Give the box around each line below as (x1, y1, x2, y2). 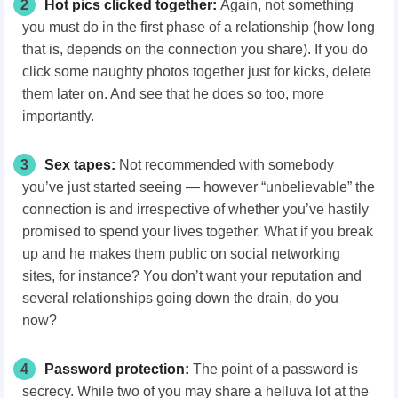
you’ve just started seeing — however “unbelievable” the (22, 179, 375, 195)
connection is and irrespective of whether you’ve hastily (22, 201, 369, 217)
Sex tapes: (44, 156, 119, 172)
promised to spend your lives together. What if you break (22, 223, 373, 239)
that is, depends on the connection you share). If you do (22, 41, 368, 57)
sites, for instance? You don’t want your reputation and (22, 267, 362, 283)
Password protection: (44, 361, 193, 377)
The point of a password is (193, 361, 358, 377)
